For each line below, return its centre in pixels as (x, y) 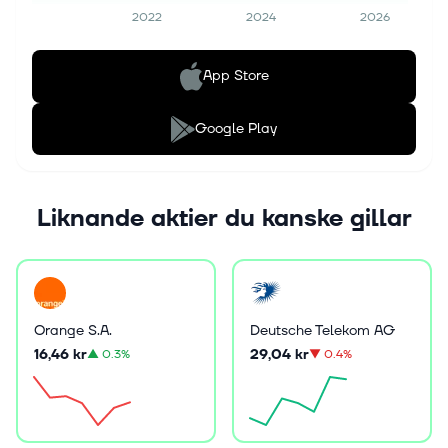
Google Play (236, 128)
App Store (236, 76)
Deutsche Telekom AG (322, 330)
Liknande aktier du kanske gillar (224, 218)
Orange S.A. (73, 330)
